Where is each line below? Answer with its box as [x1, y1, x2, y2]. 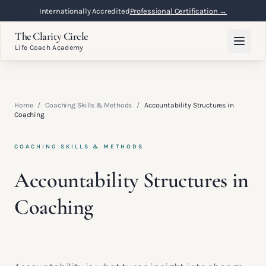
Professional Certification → [129, 6, 227, 15]
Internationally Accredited [39, 6, 130, 15]
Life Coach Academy [15, 43, 84, 52]
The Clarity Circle [15, 30, 88, 43]
